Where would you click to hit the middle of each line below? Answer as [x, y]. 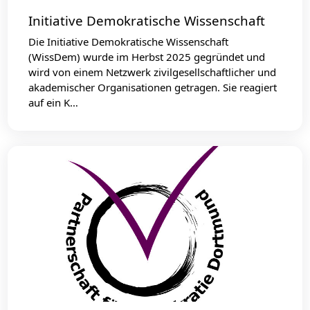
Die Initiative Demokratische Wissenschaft [129, 41]
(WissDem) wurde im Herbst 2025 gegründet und [147, 56]
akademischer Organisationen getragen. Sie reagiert [153, 87]
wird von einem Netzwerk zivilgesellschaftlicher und [153, 72]
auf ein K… [54, 102]
